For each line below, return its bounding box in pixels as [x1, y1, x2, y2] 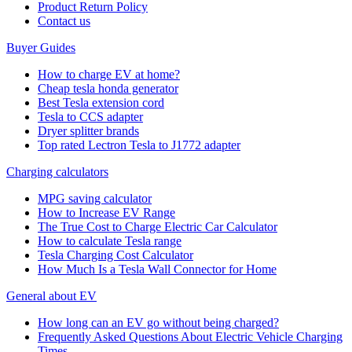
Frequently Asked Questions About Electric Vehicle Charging [38, 329, 343, 343]
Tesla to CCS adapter [38, 109, 143, 123]
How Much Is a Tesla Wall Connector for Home [38, 262, 277, 276]
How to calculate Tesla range [38, 233, 181, 247]
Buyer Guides [6, 40, 75, 54]
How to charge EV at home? [38, 67, 180, 81]
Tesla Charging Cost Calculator [38, 247, 193, 262]
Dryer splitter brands [38, 123, 139, 137]
